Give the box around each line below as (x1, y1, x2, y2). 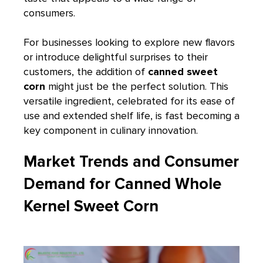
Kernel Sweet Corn (23, 197, 159, 217)
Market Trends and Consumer (23, 152, 239, 172)
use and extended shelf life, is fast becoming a (23, 109, 240, 122)
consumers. (23, 6, 75, 19)
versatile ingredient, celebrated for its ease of (23, 94, 235, 107)
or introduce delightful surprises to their (23, 50, 208, 63)
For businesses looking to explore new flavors (23, 35, 235, 49)
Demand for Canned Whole (23, 174, 221, 194)
